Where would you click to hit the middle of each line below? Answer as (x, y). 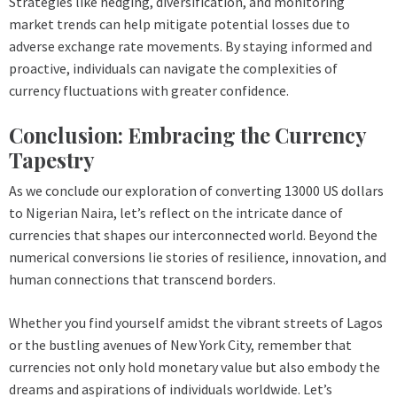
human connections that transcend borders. (142, 279)
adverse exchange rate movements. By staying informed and (191, 46)
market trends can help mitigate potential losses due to (179, 23)
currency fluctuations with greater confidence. (149, 90)
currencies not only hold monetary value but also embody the (195, 366)
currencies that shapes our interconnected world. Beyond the (193, 234)
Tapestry (52, 160)
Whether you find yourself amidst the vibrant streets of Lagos (196, 322)
